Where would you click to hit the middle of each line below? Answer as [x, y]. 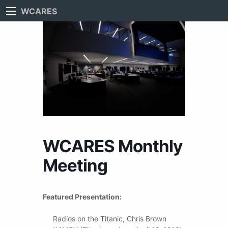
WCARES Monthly [112, 146]
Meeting [75, 165]
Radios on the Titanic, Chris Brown [110, 218]
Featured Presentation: [82, 196]
